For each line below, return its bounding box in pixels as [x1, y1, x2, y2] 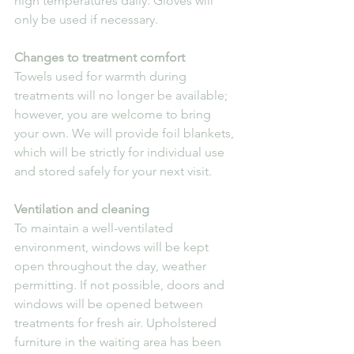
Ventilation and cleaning [14, 201, 149, 217]
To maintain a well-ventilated [14, 220, 176, 235]
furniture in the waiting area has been [14, 333, 224, 349]
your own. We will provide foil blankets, [14, 125, 237, 141]
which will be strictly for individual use [14, 144, 228, 160]
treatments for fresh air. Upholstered [14, 314, 220, 330]
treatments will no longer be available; [14, 87, 231, 103]
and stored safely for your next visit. [14, 163, 212, 179]
